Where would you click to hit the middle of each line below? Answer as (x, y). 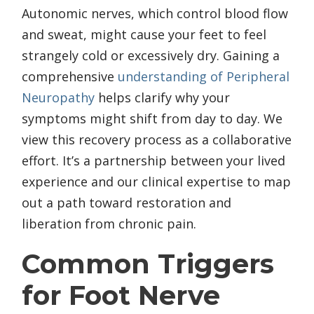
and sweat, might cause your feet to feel (144, 34)
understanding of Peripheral (204, 76)
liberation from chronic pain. (109, 223)
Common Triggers (148, 264)
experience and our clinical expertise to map (156, 181)
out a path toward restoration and (127, 202)
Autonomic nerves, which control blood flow (155, 13)
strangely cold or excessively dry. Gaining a (151, 55)
